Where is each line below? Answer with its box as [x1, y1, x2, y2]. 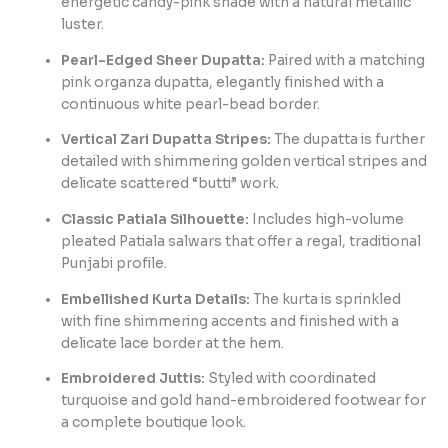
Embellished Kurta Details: [61, 290, 251, 308]
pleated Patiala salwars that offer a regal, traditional [61, 232, 422, 250]
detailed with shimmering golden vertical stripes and [61, 153, 428, 171]
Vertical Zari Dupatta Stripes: [61, 131, 272, 149]
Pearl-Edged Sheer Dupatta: [61, 51, 266, 69]
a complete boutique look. [61, 414, 247, 432]
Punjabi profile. [61, 254, 168, 272]
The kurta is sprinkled [250, 290, 402, 308]
